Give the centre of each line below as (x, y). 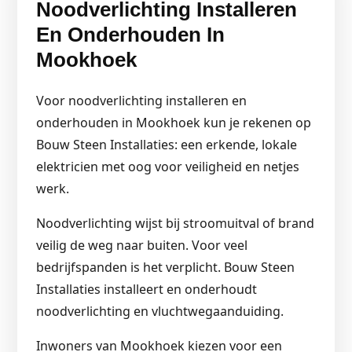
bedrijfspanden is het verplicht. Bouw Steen (165, 267)
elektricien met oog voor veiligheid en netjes (168, 167)
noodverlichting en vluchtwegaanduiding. (160, 311)
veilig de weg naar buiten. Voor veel (142, 245)
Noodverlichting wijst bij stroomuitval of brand (175, 223)
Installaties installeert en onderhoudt (147, 289)
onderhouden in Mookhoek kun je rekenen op (174, 123)
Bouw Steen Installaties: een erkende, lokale (167, 145)
